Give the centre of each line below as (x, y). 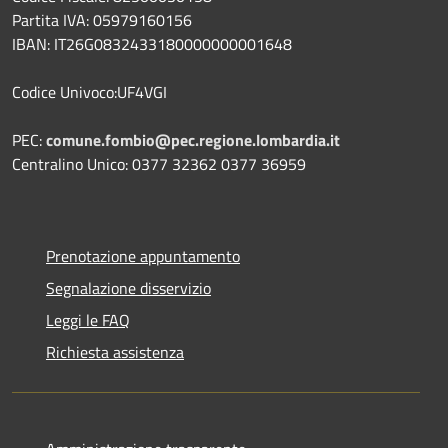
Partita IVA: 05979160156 (104, 20)
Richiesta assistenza (115, 352)
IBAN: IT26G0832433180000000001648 (152, 44)
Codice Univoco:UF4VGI (89, 92)
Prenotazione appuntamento (143, 256)
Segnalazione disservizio (128, 288)
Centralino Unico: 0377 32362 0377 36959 (159, 164)
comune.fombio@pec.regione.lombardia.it (193, 140)
